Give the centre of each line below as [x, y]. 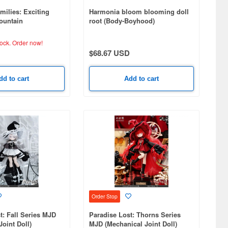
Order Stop [104, 196]
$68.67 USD [109, 53]
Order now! [27, 42]
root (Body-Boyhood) [122, 20]
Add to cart [141, 78]
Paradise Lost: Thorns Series [135, 214]
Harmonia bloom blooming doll [139, 11]
